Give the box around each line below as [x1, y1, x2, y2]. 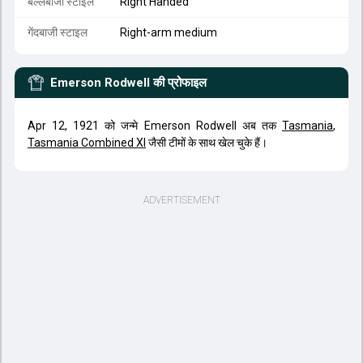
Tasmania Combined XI [28, 136, 146, 149]
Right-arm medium [120, 26, 217, 39]
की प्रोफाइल [153, 75, 207, 90]
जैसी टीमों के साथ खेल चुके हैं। [146, 136, 267, 149]
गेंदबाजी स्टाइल [28, 26, 88, 39]
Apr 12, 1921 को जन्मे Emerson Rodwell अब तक [28, 119, 282, 132]
